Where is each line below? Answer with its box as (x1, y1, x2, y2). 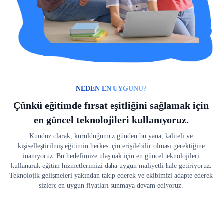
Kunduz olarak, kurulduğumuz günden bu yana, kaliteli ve (29, 132, 193, 140)
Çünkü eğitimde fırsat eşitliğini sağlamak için (13, 99, 209, 111)
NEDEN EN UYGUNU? (75, 84, 147, 92)
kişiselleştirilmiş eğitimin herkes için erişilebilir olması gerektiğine (17, 142, 205, 150)
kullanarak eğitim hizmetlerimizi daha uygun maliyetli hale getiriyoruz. (10, 162, 212, 169)
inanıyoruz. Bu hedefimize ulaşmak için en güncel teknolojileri (23, 152, 199, 160)
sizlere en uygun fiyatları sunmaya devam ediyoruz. (39, 181, 183, 189)
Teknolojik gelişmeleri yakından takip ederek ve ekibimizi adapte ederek (9, 171, 213, 179)
